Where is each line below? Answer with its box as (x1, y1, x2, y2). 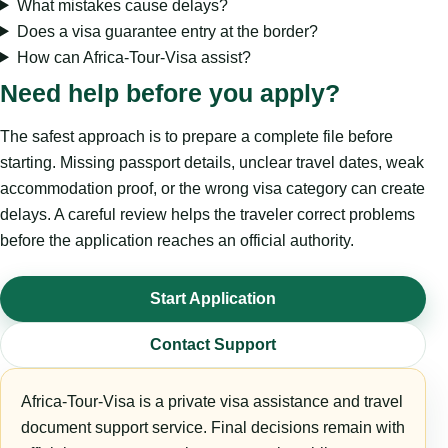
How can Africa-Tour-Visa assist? (16, 48, 251, 66)
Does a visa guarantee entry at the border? (16, 22, 318, 40)
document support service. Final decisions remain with (21, 418, 405, 436)
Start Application (150, 289, 276, 307)
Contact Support (150, 335, 276, 353)
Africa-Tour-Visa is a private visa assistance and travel (21, 392, 403, 410)
